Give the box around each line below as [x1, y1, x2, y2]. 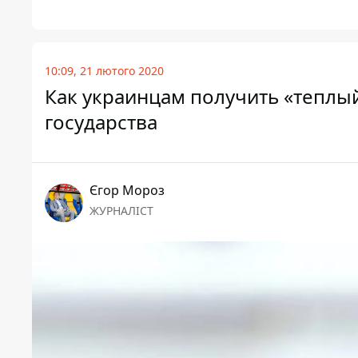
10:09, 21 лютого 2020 [45, 63, 164, 79]
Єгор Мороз [89, 181, 165, 200]
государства [45, 109, 157, 136]
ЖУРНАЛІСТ [89, 203, 153, 219]
